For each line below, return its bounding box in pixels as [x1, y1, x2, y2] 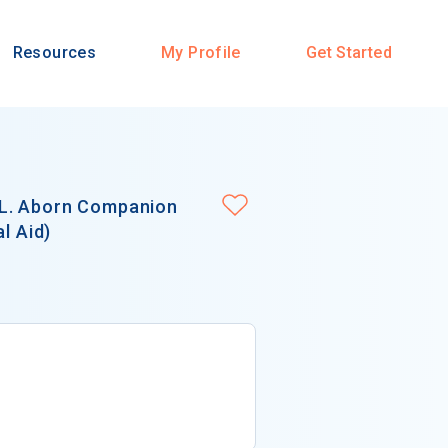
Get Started [305, 43, 392, 63]
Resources [12, 43, 97, 63]
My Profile [161, 43, 241, 63]
